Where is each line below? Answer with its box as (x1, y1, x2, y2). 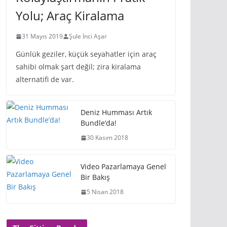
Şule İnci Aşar (69, 32, 107, 41)
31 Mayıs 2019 (22, 32, 63, 41)
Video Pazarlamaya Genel (81, 162, 166, 171)
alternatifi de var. (16, 74, 74, 84)
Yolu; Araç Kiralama (16, 7, 124, 24)
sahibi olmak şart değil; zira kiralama (16, 62, 141, 71)
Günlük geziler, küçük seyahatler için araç (16, 49, 157, 59)
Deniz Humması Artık (81, 107, 152, 117)
